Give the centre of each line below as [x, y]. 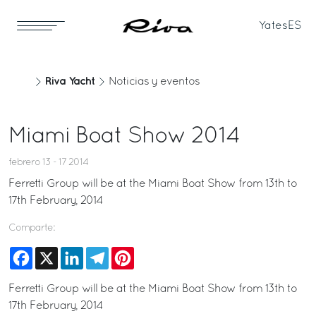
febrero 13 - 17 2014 [48, 163]
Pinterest [155, 253]
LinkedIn [105, 253]
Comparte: [31, 228]
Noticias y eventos [154, 82]
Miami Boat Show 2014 [124, 137]
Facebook [57, 253]
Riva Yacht [70, 81]
